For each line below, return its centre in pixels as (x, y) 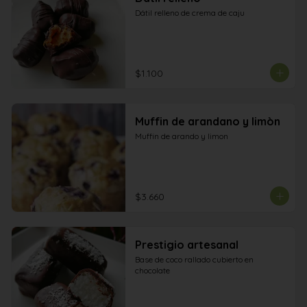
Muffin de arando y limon (181, 136)
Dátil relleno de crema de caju (189, 13)
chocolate (152, 270)
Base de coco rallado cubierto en (194, 259)
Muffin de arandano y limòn (207, 121)
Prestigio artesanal (186, 245)
